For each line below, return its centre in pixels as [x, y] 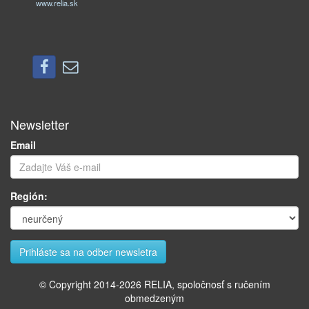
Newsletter [40, 124]
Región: [29, 196]
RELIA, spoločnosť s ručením [206, 284]
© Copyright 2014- [79, 284]
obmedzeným [154, 298]
